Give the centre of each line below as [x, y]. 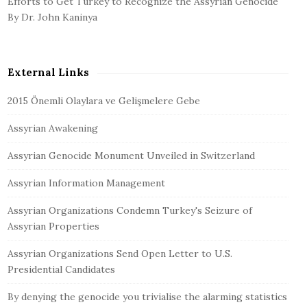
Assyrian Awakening [53, 128]
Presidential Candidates [61, 270]
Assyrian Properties [53, 226]
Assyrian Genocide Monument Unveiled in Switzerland [131, 156]
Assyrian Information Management [86, 183]
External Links [48, 73]
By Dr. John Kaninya [52, 17]
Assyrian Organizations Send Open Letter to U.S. [120, 254]
